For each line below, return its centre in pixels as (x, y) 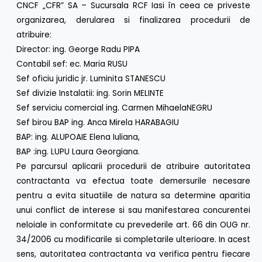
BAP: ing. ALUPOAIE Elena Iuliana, (78, 137)
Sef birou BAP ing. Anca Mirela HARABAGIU (98, 123)
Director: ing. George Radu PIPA (78, 50)
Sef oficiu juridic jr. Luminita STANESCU (91, 79)
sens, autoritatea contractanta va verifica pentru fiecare (133, 254)
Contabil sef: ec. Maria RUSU (72, 64)
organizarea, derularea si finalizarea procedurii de (133, 20)
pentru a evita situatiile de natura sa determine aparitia (133, 196)
